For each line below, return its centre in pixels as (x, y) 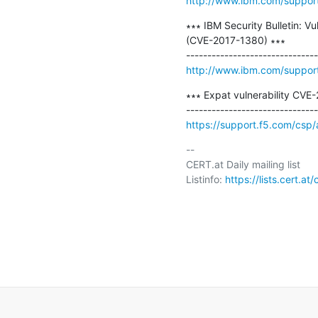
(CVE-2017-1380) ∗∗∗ (235, 40)
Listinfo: (205, 179)
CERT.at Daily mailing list (243, 164)
